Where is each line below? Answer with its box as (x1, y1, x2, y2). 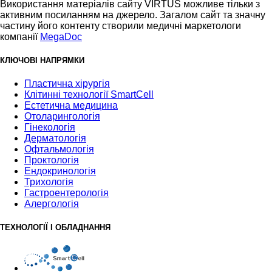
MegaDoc (40, 31, 82, 42)
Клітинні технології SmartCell (24, 89, 154, 100)
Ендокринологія (24, 165, 96, 176)
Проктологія (24, 154, 79, 165)
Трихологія (24, 176, 73, 187)
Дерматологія (24, 132, 86, 143)
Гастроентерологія (24, 187, 109, 198)
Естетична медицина (24, 100, 118, 110)
